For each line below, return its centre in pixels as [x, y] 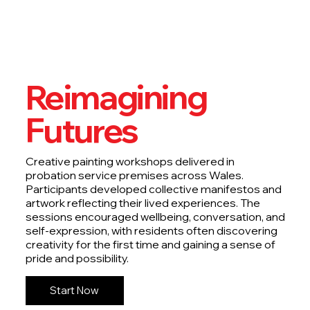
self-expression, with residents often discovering [151, 230]
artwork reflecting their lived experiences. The [143, 202]
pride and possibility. [77, 258]
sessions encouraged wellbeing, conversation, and [155, 216]
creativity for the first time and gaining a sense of [150, 244]
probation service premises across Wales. [134, 175]
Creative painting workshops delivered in [130, 161]
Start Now [75, 291]
